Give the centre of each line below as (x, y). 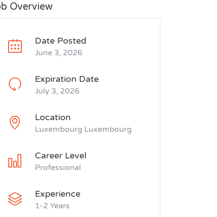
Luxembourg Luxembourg (83, 130)
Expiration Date (67, 79)
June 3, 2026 (59, 53)
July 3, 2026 (57, 91)
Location (53, 117)
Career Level (61, 156)
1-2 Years (52, 206)
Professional (58, 168)
